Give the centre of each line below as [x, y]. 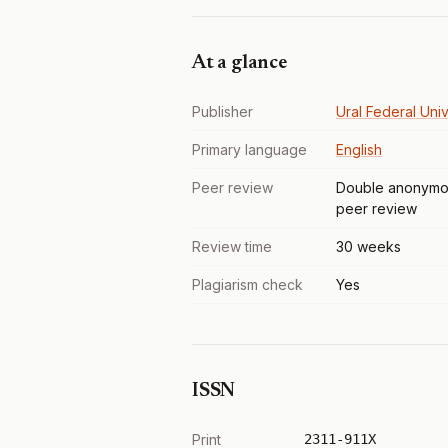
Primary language [249, 149]
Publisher [222, 111]
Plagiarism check [247, 284]
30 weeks [368, 246]
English [359, 149]
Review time [232, 246]
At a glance [239, 63]
